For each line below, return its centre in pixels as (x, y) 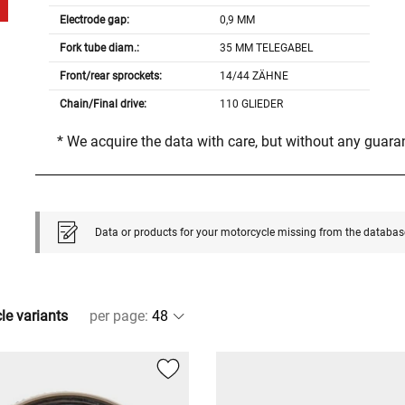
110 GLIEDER (252, 104)
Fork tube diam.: (99, 48)
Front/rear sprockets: (110, 76)
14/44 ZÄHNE (254, 76)
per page (117, 316)
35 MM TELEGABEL (267, 48)
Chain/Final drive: (103, 104)
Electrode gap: (94, 20)
